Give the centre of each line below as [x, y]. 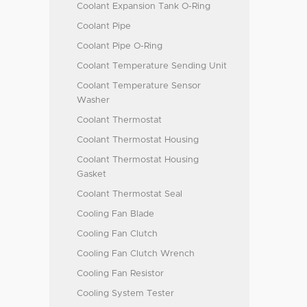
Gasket [91, 174]
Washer [93, 100]
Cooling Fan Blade [115, 214]
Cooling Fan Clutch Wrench [136, 254]
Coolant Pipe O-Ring [120, 46]
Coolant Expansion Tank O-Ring [144, 7]
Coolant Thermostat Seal [130, 194]
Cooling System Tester [125, 294]
